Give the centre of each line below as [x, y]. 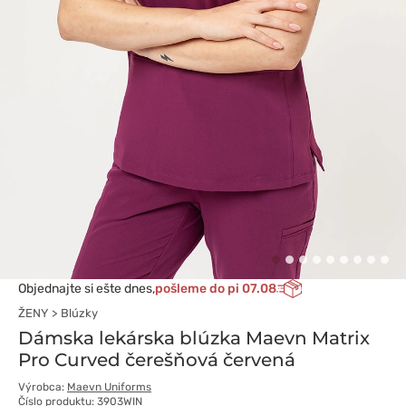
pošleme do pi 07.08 [216, 288]
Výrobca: [43, 387]
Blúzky [79, 314]
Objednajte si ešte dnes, [87, 288]
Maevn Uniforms [109, 387]
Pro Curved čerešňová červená [157, 360]
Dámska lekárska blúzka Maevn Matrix [194, 338]
